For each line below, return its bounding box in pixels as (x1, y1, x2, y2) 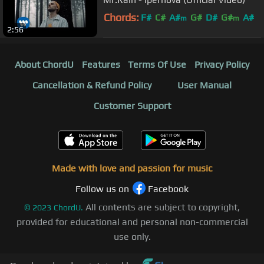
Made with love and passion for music (52, 163, 212, 174)
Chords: (104, 11, 139, 24)
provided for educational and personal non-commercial (16, 216, 248, 228)
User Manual (177, 80, 232, 91)
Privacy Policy (194, 59, 250, 71)
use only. (113, 231, 151, 243)
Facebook (148, 183, 189, 195)
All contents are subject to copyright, (85, 202, 240, 213)
